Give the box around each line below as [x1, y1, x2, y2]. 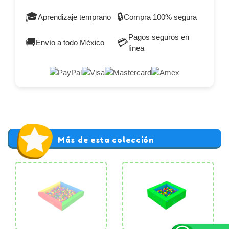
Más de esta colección [58, 135, 154, 145]
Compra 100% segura [124, 12, 197, 21]
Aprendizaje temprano [38, 12, 111, 21]
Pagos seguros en [128, 33, 189, 42]
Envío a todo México [36, 38, 104, 47]
